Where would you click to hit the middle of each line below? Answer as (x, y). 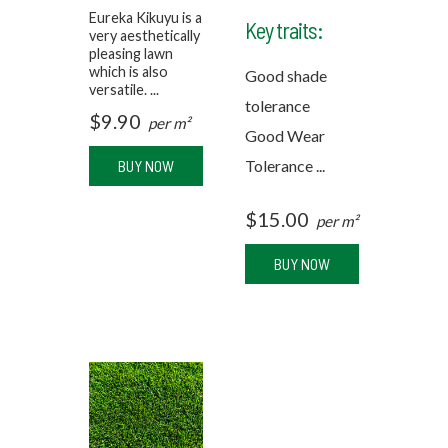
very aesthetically (144, 36)
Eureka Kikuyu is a (145, 18)
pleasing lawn (131, 54)
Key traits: (284, 30)
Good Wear (285, 136)
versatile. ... (124, 90)
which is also (128, 72)
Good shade (286, 76)
